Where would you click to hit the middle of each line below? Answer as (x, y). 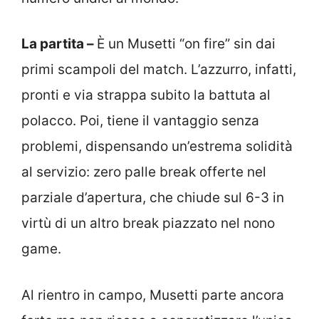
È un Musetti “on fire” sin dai (186, 44)
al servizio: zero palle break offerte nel (144, 172)
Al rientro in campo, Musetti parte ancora (153, 295)
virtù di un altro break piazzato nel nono (148, 224)
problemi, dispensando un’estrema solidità (157, 147)
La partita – (59, 44)
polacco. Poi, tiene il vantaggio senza (140, 121)
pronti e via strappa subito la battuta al (146, 95)
